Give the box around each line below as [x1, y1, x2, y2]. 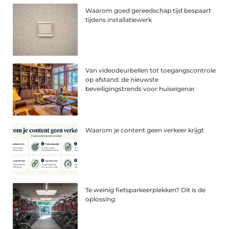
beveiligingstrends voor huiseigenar [85, 84, 195, 93]
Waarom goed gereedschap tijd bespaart [85, 7, 212, 15]
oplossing [85, 195, 116, 203]
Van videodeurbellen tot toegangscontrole [85, 66, 216, 74]
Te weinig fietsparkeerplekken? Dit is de [85, 186, 206, 194]
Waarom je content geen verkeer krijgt [85, 126, 204, 134]
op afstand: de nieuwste [85, 75, 159, 83]
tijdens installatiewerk [85, 16, 152, 24]
